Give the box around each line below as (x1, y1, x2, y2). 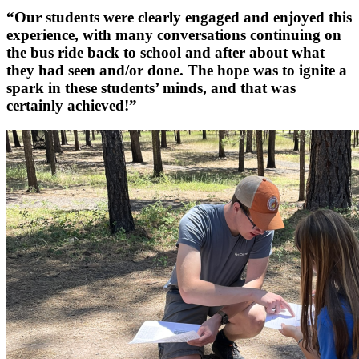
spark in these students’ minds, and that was (6, 79, 296, 96)
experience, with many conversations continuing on (6, 26, 341, 43)
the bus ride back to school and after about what (6, 43, 325, 61)
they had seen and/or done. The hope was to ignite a (6, 61, 347, 79)
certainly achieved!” (6, 96, 137, 114)
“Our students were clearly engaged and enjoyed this (6, 8, 352, 26)
